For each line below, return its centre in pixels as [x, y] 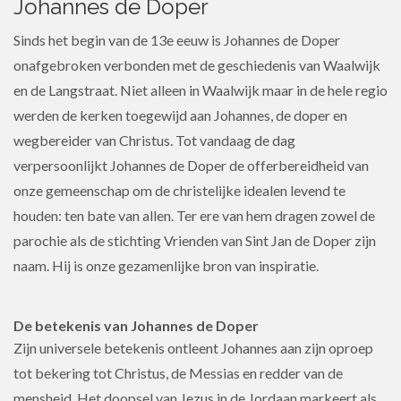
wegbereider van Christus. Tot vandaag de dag [154, 140]
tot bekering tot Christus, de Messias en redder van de [178, 373]
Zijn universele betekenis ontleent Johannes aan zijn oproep [193, 348]
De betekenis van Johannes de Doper [136, 325]
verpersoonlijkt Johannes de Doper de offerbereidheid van [191, 165]
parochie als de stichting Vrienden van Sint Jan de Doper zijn [195, 240]
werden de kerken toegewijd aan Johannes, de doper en [180, 115]
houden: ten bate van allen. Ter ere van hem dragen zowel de [194, 215]
